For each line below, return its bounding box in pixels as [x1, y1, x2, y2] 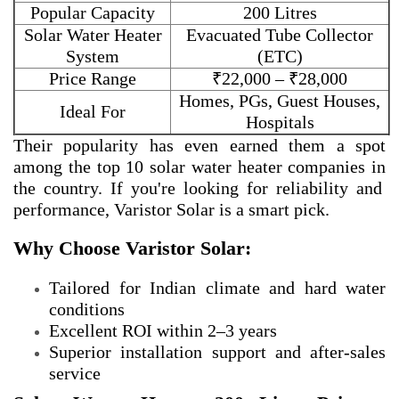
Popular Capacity [30, 3, 155, 23]
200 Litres [242, 3, 317, 23]
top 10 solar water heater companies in [96, 157, 386, 177]
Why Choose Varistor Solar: [13, 237, 251, 260]
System [66, 46, 119, 67]
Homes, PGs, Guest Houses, [179, 91, 380, 111]
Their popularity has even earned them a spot [13, 135, 386, 156]
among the [13, 157, 97, 177]
